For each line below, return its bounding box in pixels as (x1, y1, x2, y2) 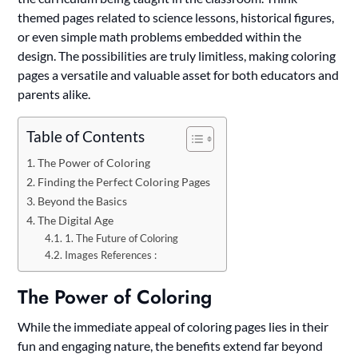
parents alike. (18, 86, 91, 101)
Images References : (64, 248, 157, 261)
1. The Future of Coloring (64, 231, 178, 245)
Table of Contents (26, 127, 145, 146)
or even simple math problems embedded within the (18, 28, 302, 44)
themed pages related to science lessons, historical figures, (18, 9, 335, 25)
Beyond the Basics (38, 193, 128, 208)
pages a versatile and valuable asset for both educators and (18, 66, 340, 82)
